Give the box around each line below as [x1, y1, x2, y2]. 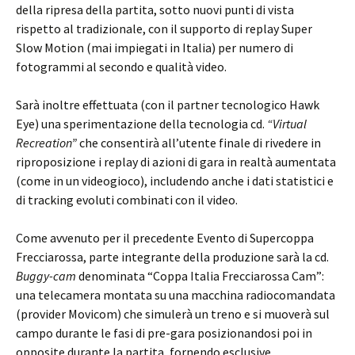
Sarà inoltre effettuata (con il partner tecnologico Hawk [16, 97, 319, 113]
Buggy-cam [16, 268, 76, 284]
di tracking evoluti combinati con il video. [16, 192, 238, 208]
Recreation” [16, 135, 77, 151]
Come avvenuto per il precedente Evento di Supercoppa [16, 230, 314, 246]
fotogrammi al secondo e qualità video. [16, 59, 227, 74]
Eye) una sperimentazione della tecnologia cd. [16, 116, 267, 132]
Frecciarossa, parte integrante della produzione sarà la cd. [16, 249, 329, 265]
